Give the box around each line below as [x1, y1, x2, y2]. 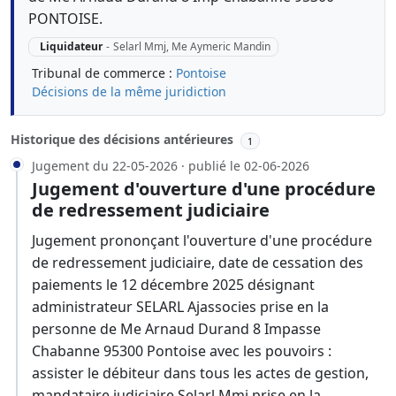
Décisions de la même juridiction [32, 83, 226, 101]
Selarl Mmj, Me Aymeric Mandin [112, 39, 270, 55]
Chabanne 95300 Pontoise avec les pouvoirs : [32, 341, 331, 362]
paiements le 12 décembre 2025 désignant [32, 275, 315, 295]
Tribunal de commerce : [32, 65, 176, 82]
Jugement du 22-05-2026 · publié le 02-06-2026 [32, 157, 309, 175]
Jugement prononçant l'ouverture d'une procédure [32, 231, 372, 251]
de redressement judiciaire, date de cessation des [32, 253, 363, 273]
